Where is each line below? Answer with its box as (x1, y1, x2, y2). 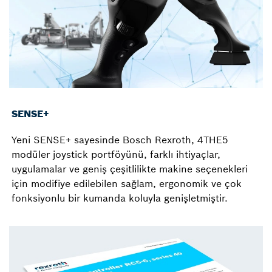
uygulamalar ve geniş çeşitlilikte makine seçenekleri (12, 162, 248, 175)
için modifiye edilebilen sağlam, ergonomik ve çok (12, 177, 242, 189)
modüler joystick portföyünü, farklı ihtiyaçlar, (12, 148, 220, 160)
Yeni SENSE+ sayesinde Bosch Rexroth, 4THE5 (12, 133, 228, 146)
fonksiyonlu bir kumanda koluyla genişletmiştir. (12, 191, 228, 204)
